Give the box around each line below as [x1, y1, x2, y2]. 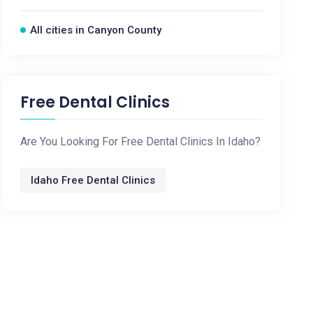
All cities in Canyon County [30, 24, 162, 36]
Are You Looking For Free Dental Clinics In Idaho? [20, 135, 261, 148]
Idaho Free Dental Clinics [31, 174, 156, 187]
